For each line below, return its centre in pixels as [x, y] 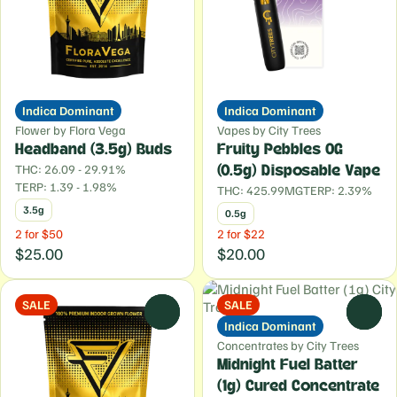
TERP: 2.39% [338, 190]
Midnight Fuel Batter [288, 365]
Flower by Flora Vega [70, 130]
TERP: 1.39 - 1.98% [66, 187]
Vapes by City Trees [269, 130]
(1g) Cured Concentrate [298, 386]
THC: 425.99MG [260, 190]
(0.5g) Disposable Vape [299, 171]
